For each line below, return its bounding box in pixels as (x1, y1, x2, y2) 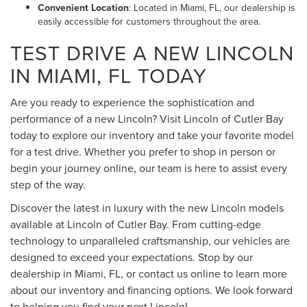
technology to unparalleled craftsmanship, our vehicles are (10, 233, 290, 249)
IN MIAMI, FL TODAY (10, 61, 207, 90)
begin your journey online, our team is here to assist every (10, 160, 287, 176)
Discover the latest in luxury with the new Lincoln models (10, 200, 284, 216)
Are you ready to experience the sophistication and (10, 95, 254, 110)
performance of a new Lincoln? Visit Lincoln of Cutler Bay (10, 111, 284, 127)
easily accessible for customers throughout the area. (38, 14, 260, 29)
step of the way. (10, 177, 86, 193)
